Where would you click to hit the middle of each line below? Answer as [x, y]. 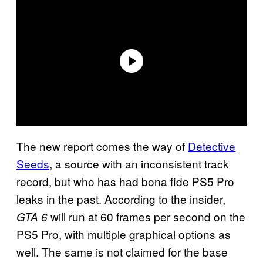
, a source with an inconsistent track [139, 163]
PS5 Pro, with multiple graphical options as [124, 234]
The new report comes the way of [102, 146]
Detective [212, 146]
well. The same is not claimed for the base [122, 251]
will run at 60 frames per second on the [146, 216]
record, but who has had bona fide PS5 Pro [125, 181]
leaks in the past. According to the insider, [121, 198]
